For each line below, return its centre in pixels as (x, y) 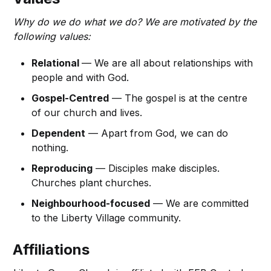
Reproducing (62, 168)
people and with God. (80, 77)
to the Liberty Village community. (106, 217)
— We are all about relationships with (168, 63)
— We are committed (200, 203)
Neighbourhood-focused (91, 203)
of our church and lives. (87, 112)
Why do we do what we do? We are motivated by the (135, 21)
